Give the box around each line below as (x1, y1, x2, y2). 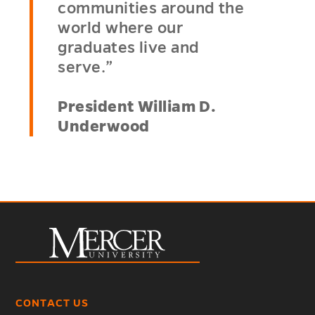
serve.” (58, 59, 114, 77)
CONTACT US (15, 297, 89, 309)
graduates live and (58, 39, 200, 57)
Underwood (58, 118, 150, 136)
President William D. (58, 98, 217, 116)
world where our (58, 20, 184, 37)
